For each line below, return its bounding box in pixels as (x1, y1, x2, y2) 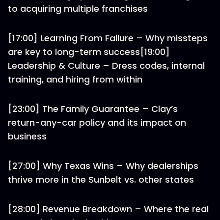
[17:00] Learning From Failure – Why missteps (8, 32, 208, 44)
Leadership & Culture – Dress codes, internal (8, 59, 205, 72)
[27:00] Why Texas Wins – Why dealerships (8, 160, 198, 172)
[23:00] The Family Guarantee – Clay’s (8, 103, 178, 115)
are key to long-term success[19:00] (8, 46, 170, 58)
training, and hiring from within (8, 73, 142, 85)
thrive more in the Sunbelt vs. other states (8, 173, 194, 186)
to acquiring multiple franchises (8, 2, 148, 15)
